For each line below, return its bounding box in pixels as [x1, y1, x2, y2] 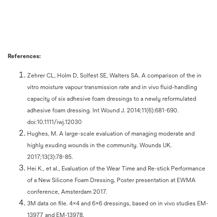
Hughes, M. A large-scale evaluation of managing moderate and [27, 130, 195, 138]
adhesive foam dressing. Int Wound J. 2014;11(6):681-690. [27, 107, 179, 114]
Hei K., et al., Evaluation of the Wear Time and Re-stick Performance [27, 165, 205, 172]
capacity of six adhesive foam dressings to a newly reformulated [27, 95, 196, 103]
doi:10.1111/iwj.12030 [27, 119, 83, 126]
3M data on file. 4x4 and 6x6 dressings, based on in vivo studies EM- [27, 200, 208, 207]
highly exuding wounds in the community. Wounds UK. [27, 142, 172, 149]
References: [8, 53, 41, 60]
